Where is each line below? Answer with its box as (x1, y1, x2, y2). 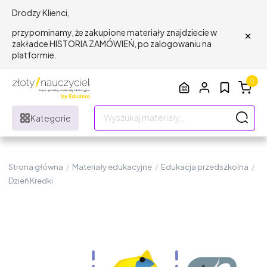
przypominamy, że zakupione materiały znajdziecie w (12, 27, 217, 38)
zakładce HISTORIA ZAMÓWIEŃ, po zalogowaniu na (12, 38, 212, 49)
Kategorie (30, 112, 71, 123)
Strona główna (8, 162, 63, 172)
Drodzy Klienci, (12, 7, 70, 18)
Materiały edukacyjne (72, 162, 152, 172)
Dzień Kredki (8, 175, 53, 185)
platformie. (12, 49, 57, 60)
